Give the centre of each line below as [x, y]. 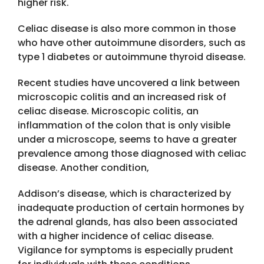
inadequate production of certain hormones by [131, 208]
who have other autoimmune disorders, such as [132, 43]
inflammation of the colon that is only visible [124, 126]
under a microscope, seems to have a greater [127, 140]
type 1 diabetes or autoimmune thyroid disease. [132, 57]
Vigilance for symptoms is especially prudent [126, 250]
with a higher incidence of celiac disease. [116, 236]
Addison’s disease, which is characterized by [124, 194]
